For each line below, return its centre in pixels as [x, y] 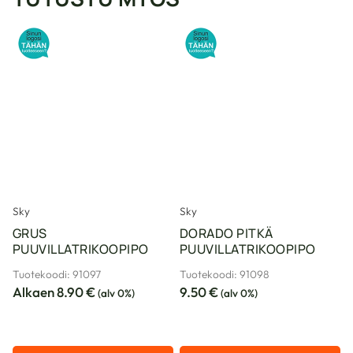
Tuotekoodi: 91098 [225, 275]
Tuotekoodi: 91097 [57, 275]
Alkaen [33, 292]
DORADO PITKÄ [227, 234]
